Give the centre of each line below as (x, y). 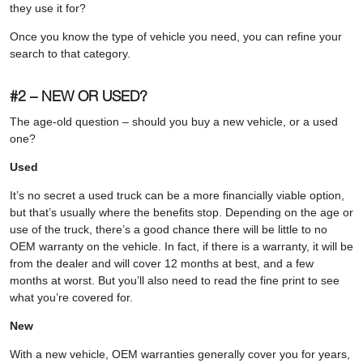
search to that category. (70, 53)
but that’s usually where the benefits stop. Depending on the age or (181, 212)
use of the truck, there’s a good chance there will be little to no (169, 229)
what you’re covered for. (71, 297)
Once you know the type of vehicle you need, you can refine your (176, 36)
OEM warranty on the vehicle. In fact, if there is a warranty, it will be (181, 246)
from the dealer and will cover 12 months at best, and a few (162, 263)
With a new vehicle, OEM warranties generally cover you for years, (180, 354)
